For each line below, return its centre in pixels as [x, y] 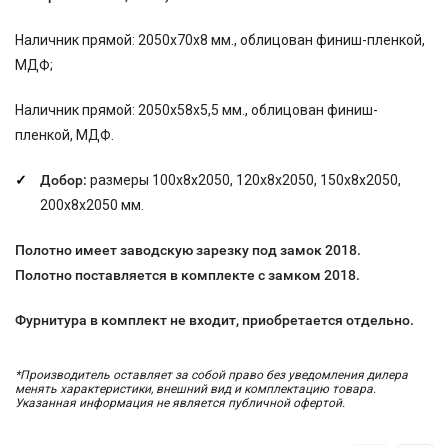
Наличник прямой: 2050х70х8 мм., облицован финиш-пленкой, [220, 40]
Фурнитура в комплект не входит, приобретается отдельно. [214, 320]
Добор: [65, 180]
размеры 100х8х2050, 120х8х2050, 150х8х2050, [245, 180]
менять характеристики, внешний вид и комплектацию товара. [195, 389]
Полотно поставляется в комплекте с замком [168, 275]
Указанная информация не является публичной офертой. [180, 403]
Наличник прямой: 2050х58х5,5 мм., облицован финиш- [196, 110]
